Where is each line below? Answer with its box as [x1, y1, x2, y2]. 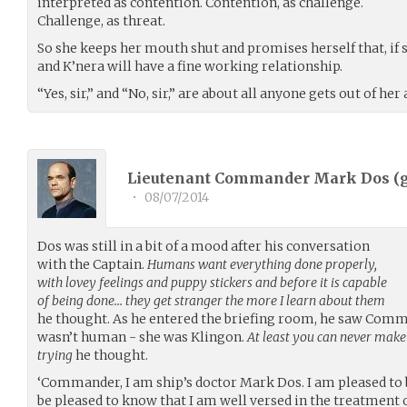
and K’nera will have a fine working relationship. [37, 57, 342, 74]
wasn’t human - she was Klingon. [37, 328, 247, 345]
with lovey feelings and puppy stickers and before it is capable [37, 273, 387, 291]
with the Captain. [37, 255, 147, 273]
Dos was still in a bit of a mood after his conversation [37, 237, 370, 254]
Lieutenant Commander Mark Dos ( [127, 169, 400, 188]
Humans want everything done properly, [147, 255, 377, 273]
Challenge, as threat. [37, 12, 165, 29]
